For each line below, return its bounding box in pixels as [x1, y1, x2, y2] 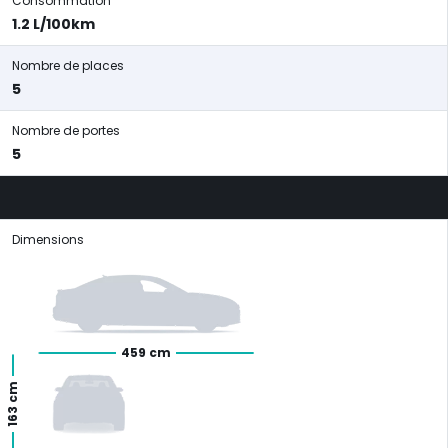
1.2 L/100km [12, 14, 95, 34]
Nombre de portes [12, 122, 120, 139]
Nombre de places [12, 57, 124, 74]
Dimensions [12, 231, 84, 248]
